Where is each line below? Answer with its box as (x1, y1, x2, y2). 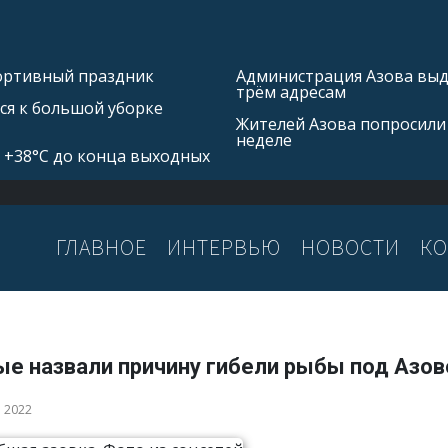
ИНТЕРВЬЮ (167, 233, 281, 262)
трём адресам (236, 81, 346, 103)
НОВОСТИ (301, 233, 400, 262)
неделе (236, 129, 292, 151)
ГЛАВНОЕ (56, 233, 147, 262)
